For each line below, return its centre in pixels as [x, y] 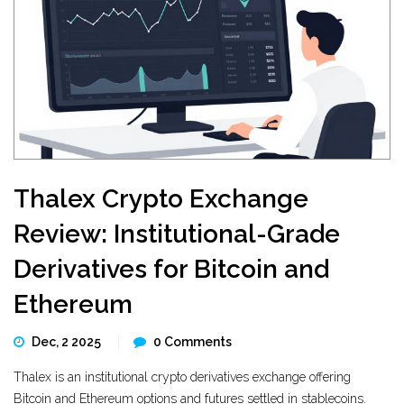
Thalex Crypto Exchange [161, 199]
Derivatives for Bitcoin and [171, 269]
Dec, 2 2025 [68, 342]
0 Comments [193, 342]
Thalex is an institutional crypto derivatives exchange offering [182, 377]
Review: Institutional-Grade [177, 234]
